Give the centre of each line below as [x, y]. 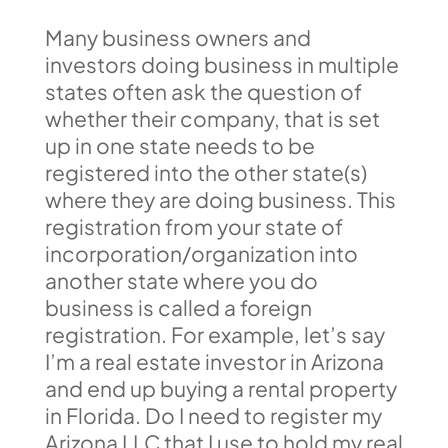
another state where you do [181, 280]
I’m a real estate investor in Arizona [214, 361]
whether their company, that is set [212, 118]
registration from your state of [193, 226]
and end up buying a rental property [220, 388]
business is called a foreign [178, 307]
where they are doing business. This [220, 199]
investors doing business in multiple [221, 64]
